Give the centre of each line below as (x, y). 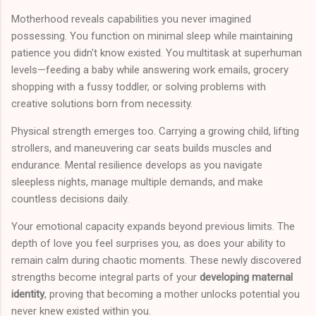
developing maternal (246, 278)
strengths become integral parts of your (105, 278)
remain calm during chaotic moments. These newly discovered (156, 261)
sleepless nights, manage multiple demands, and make (137, 182)
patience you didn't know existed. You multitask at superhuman (157, 53)
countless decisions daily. (70, 199)
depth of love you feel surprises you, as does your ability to (148, 244)
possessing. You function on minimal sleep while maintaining (152, 36)
